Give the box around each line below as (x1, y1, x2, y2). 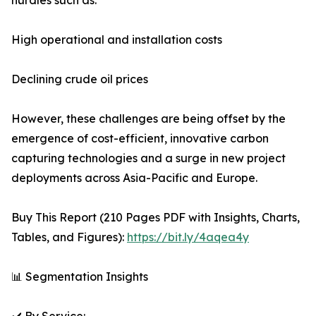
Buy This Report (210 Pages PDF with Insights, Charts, (11, 210, 300, 225)
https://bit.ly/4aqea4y (127, 230, 249, 245)
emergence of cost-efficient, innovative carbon (11, 131, 269, 146)
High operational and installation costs (11, 32, 222, 47)
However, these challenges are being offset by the (11, 111, 286, 126)
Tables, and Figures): (11, 230, 127, 245)
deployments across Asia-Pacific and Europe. (11, 171, 257, 186)
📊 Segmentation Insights (11, 269, 148, 284)
